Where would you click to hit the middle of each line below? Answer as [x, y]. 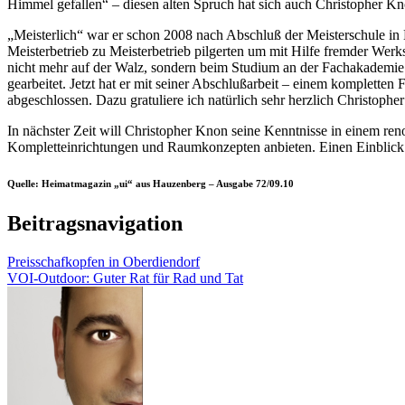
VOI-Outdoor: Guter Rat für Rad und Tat [125, 278]
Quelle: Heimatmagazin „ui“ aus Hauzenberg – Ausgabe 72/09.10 [151, 183]
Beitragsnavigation [95, 223]
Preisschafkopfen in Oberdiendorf [104, 261]
